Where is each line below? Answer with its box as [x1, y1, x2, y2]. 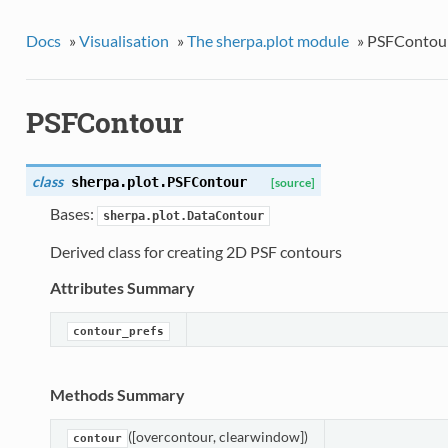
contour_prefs [72, 325, 164, 339]
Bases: [49, 204, 97, 224]
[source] [270, 176, 315, 190]
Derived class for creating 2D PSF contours [49, 242, 342, 262]
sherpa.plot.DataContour [102, 209, 264, 224]
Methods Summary [49, 385, 185, 405]
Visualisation [78, 30, 169, 50]
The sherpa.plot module [186, 30, 349, 50]
